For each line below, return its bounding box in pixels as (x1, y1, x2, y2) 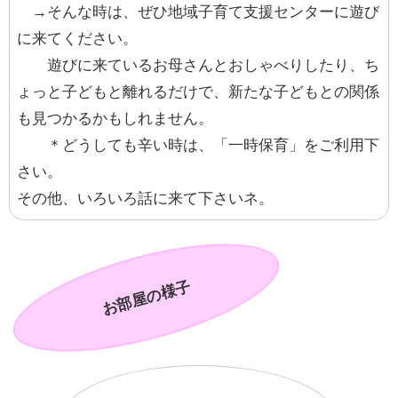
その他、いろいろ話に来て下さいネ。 (17, 190, 274, 208)
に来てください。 (17, 30, 138, 48)
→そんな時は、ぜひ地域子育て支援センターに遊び (17, 4, 379, 21)
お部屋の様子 (99, 278, 193, 318)
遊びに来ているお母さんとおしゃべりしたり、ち (17, 57, 379, 75)
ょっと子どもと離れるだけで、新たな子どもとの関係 (17, 84, 379, 101)
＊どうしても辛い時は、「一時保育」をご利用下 (17, 137, 379, 155)
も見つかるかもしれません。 (17, 110, 213, 128)
